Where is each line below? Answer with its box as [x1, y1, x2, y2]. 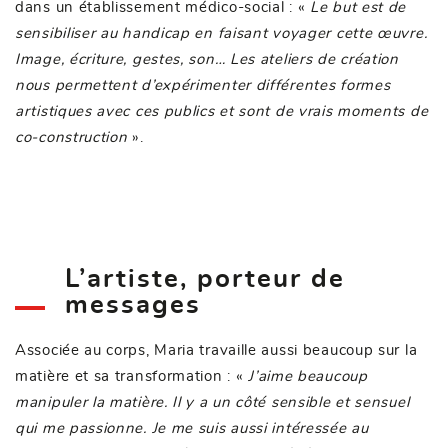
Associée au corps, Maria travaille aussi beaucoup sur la [15, 342, 418, 358]
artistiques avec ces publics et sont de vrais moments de [15, 103, 429, 119]
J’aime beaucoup [248, 368, 368, 384]
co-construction [15, 129, 133, 145]
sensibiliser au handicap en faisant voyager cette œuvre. [15, 25, 428, 41]
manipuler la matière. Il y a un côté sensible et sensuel [15, 394, 410, 410]
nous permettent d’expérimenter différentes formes [15, 77, 391, 93]
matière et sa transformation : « [15, 368, 249, 384]
